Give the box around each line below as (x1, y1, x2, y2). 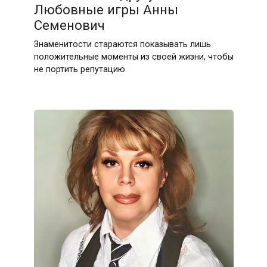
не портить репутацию (33, 64, 125, 75)
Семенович (33, 17, 105, 33)
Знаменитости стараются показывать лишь (33, 39, 211, 50)
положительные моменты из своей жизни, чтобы (33, 52, 234, 63)
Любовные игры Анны (33, 2, 178, 18)
